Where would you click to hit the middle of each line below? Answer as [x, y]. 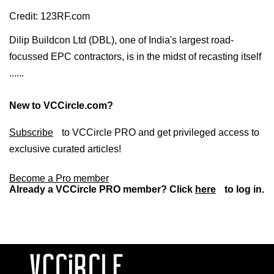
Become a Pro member [59, 179]
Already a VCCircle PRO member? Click [102, 190]
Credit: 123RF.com [50, 16]
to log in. [243, 190]
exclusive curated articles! [65, 149]
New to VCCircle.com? [61, 105]
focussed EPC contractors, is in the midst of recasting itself [135, 56]
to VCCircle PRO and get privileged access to [159, 133]
